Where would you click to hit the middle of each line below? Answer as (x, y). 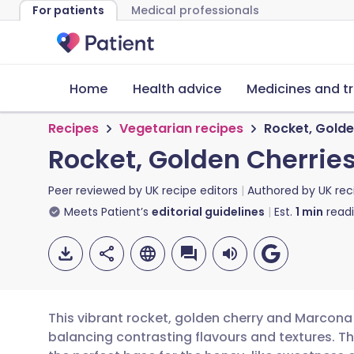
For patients (68, 10)
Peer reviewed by (97, 190)
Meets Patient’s (106, 212)
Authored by (283, 190)
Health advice (177, 89)
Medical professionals (195, 10)
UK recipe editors (192, 190)
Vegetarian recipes (181, 128)
